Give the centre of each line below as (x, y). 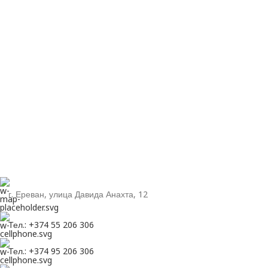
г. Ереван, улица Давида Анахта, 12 (78, 194)
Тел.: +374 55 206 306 (51, 225)
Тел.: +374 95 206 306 (51, 251)
